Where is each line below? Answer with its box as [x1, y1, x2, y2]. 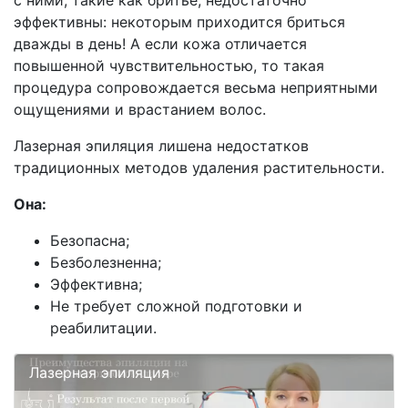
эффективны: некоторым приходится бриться [14, 13, 345, 32]
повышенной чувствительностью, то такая [14, 56, 324, 76]
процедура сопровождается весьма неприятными [14, 78, 378, 97]
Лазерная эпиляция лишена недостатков [14, 137, 309, 156]
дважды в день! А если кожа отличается [14, 35, 307, 54]
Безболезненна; [50, 253, 161, 272]
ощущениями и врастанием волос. [14, 100, 266, 119]
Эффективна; [50, 275, 142, 294]
